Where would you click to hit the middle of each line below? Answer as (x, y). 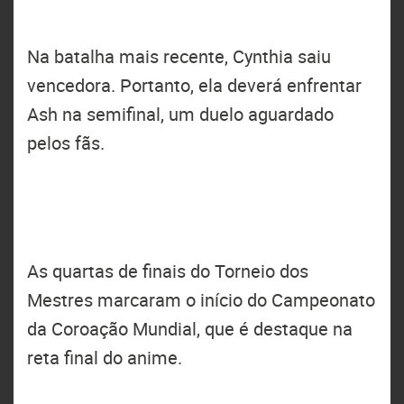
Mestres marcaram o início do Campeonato (201, 300)
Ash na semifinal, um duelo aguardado (180, 114)
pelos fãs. (66, 143)
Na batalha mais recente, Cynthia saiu (179, 56)
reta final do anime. (105, 358)
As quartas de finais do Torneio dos (168, 271)
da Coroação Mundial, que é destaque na (190, 329)
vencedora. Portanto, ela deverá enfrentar (194, 85)
